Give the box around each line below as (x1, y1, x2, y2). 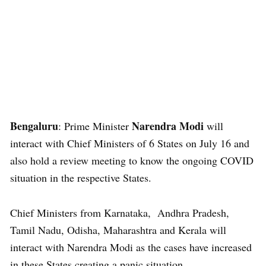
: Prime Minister (58, 119, 132, 133)
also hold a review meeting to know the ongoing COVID (10, 153, 254, 167)
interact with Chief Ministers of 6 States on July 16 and (10, 136, 249, 150)
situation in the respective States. (10, 170, 155, 185)
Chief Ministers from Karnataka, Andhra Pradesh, (10, 205, 229, 220)
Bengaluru (10, 118, 58, 134)
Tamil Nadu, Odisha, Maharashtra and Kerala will (10, 223, 226, 237)
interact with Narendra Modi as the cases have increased (10, 240, 252, 254)
